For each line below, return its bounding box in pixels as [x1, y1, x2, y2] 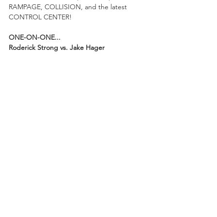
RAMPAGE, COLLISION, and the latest [9, 2, 129, 11]
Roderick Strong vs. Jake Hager [9, 43, 105, 52]
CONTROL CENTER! [9, 12, 72, 21]
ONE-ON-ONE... [9, 32, 61, 42]
